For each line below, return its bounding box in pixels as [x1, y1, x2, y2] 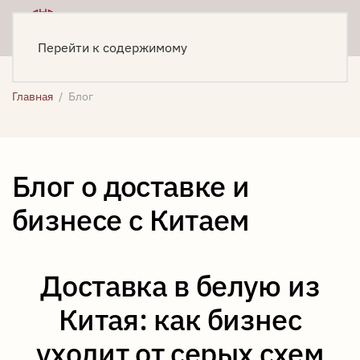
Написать [181, 21, 228, 34]
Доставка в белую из [40, 267, 320, 305]
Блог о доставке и [12, 167, 250, 205]
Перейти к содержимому [38, 39, 187, 55]
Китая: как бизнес [58, 301, 302, 338]
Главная [12, 89, 53, 104]
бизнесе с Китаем [12, 201, 250, 239]
